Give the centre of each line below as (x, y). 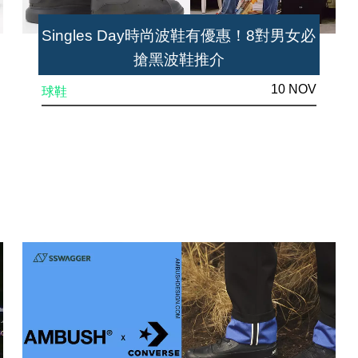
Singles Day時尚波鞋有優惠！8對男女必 (179, 35)
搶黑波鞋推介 (179, 59)
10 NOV (293, 89)
